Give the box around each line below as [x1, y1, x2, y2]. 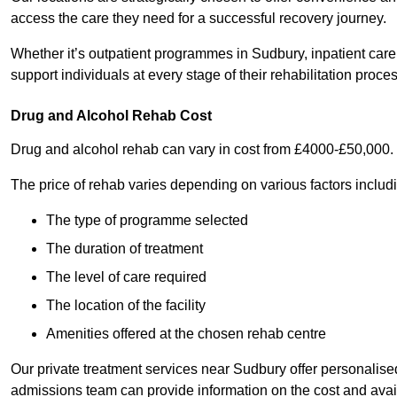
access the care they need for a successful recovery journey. [11, 11, 390, 27]
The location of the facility [46, 298, 206, 314]
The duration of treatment [46, 241, 203, 257]
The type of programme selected [46, 213, 248, 229]
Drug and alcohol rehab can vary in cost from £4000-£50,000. [11, 142, 393, 158]
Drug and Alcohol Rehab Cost [11, 108, 212, 124]
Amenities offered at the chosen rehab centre [46, 326, 326, 342]
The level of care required [46, 269, 206, 285]
